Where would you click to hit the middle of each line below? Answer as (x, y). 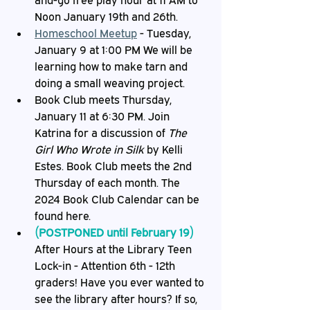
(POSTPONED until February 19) (116, 232)
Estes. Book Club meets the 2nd (115, 166)
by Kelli (165, 149)
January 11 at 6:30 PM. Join (103, 116)
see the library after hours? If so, (117, 299)
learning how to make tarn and (112, 66)
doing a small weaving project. (110, 83)
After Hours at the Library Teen (115, 249)
